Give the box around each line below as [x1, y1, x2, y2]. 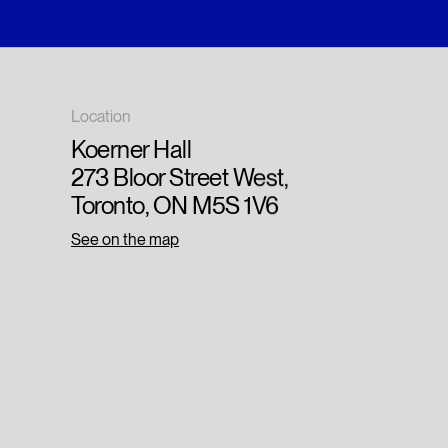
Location [71, 107, 132, 127]
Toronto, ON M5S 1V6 [71, 191, 279, 221]
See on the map [71, 230, 180, 250]
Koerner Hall [71, 135, 192, 165]
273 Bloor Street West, [71, 163, 288, 193]
